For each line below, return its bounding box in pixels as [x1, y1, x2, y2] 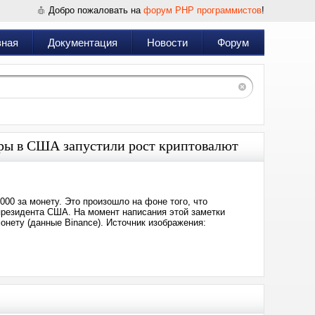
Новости [147, 37, 188, 49]
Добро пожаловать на [49, 5, 143, 15]
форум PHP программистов [143, 5, 262, 15]
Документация [48, 37, 117, 49]
